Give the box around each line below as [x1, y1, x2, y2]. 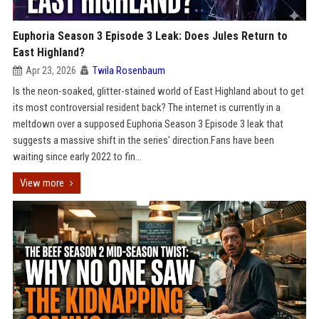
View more [19, 177, 64, 189]
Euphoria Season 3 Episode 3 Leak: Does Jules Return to [12, 29, 288, 43]
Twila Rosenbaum [92, 65, 165, 76]
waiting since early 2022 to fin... [12, 150, 142, 163]
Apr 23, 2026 [25, 65, 76, 76]
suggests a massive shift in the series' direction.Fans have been [12, 134, 274, 147]
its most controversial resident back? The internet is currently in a [12, 101, 281, 114]
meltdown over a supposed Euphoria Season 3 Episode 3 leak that [12, 117, 283, 130]
